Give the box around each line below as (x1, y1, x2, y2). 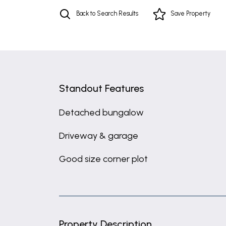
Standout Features (59, 82, 144, 94)
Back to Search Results (76, 10, 138, 17)
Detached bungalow (59, 107, 144, 118)
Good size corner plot (59, 153, 148, 164)
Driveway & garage (59, 130, 138, 141)
